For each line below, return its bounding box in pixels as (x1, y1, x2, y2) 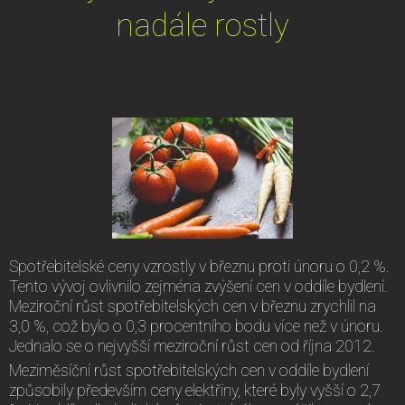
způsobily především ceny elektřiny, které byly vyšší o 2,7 (9, 381, 381, 400)
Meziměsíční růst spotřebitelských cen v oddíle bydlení (9, 361, 369, 380)
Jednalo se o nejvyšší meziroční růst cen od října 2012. (9, 336, 375, 355)
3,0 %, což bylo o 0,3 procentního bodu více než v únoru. (9, 316, 383, 335)
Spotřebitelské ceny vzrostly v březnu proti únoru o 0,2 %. (9, 257, 390, 276)
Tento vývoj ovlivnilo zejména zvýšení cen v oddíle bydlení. (9, 277, 388, 296)
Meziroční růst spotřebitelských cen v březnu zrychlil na (9, 297, 376, 316)
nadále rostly (116, 5, 289, 44)
